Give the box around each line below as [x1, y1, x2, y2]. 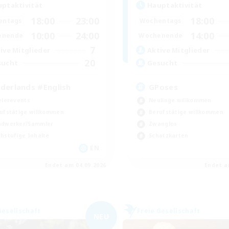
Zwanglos [149, 120, 177, 127]
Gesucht [147, 58, 178, 68]
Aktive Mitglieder [147, 45, 210, 55]
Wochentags [139, 16, 182, 26]
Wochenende [139, 31, 183, 40]
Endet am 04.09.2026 [44, 161, 106, 169]
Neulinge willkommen [149, 96, 212, 104]
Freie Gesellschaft [137, 206, 200, 215]
